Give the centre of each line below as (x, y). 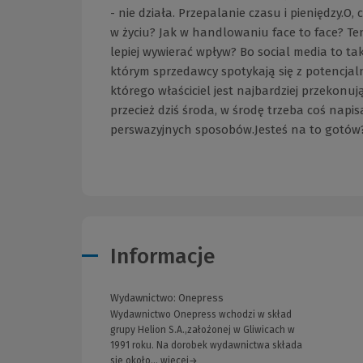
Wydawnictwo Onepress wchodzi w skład (201, 315)
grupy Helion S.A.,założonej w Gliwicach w (203, 330)
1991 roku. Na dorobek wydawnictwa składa (206, 346)
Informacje (163, 257)
